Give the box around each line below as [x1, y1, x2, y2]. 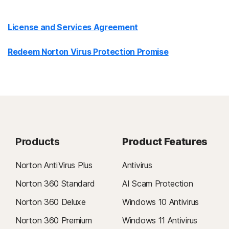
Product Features [122, 135, 208, 148]
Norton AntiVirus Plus [15, 160, 93, 170]
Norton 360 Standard [15, 178, 95, 189]
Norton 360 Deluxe [15, 197, 86, 207]
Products [15, 135, 60, 148]
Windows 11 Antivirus [122, 215, 197, 225]
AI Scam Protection [122, 178, 193, 189]
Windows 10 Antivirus [122, 197, 199, 207]
